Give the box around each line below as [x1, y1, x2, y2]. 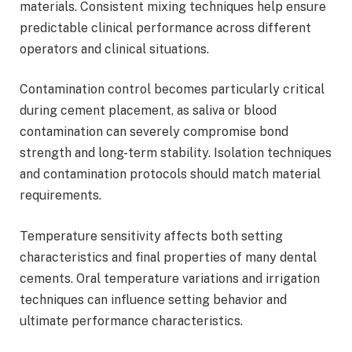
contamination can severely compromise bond [20, 124, 288, 140]
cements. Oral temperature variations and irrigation [20, 270, 320, 286]
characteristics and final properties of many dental [20, 249, 317, 265]
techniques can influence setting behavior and [20, 291, 287, 307]
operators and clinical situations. [20, 41, 209, 57]
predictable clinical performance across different [20, 20, 311, 35]
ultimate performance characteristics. [20, 313, 243, 328]
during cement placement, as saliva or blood [20, 103, 277, 119]
